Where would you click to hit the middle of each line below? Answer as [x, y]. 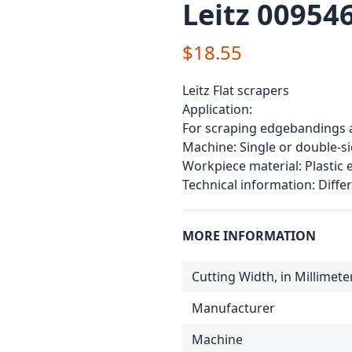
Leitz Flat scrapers [236, 90]
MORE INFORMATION [249, 236]
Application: [217, 109]
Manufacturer [233, 308]
